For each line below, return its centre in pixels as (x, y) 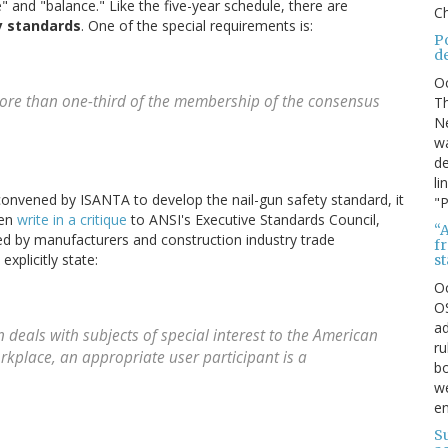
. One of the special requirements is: (197, 26)
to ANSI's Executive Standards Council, (253, 220)
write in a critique (72, 220)
